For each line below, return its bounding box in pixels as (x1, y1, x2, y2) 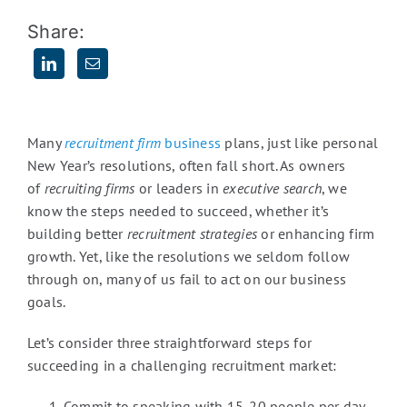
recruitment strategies (126, 224, 258, 243)
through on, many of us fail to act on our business (26, 270, 346, 288)
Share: (26, 21, 85, 43)
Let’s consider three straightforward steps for (26, 333, 313, 352)
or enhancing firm (257, 224, 375, 243)
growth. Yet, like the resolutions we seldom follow (26, 247, 350, 265)
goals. (26, 293, 66, 311)
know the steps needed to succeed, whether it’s (26, 202, 330, 220)
